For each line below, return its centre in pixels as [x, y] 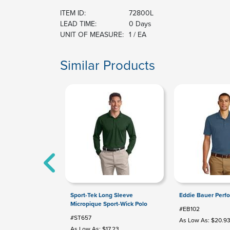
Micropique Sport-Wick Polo [109, 204]
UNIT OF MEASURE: [92, 34]
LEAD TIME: [78, 24]
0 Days [140, 24]
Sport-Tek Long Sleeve [102, 195]
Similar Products [108, 65]
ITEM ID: [73, 13]
